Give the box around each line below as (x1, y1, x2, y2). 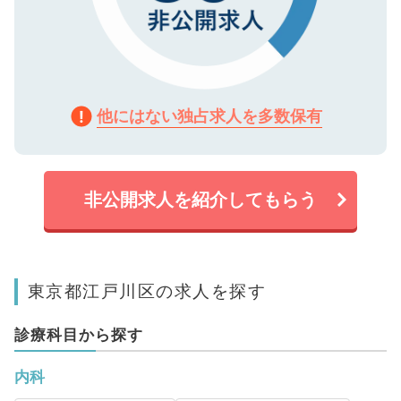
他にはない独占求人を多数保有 (97, 106, 322, 125)
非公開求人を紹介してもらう (84, 188, 317, 210)
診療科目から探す (13, 325, 143, 344)
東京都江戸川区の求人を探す (27, 279, 267, 302)
